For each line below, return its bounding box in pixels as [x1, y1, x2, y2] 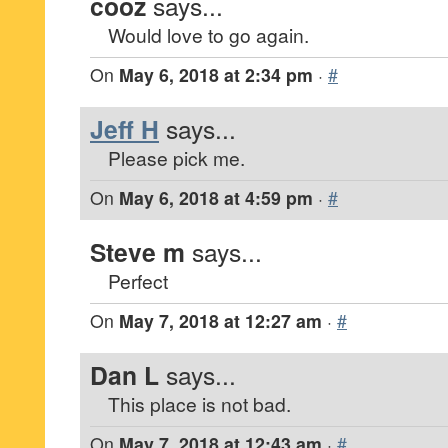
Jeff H [90, 111, 159, 147]
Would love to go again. [108, 21, 309, 48]
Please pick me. [108, 144, 245, 171]
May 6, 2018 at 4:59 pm [119, 185, 313, 210]
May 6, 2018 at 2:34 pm [119, 62, 313, 87]
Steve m [90, 234, 185, 270]
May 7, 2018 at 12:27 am [119, 308, 322, 333]
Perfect [108, 267, 168, 294]
